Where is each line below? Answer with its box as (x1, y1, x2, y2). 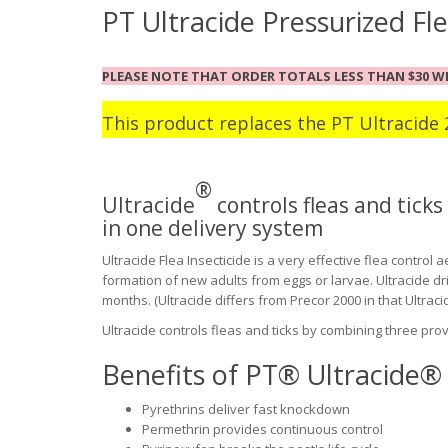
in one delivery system (102, 213, 323, 242)
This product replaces (102, 110, 297, 135)
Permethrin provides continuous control (142, 419, 383, 438)
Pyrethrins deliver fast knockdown (142, 399, 350, 418)
